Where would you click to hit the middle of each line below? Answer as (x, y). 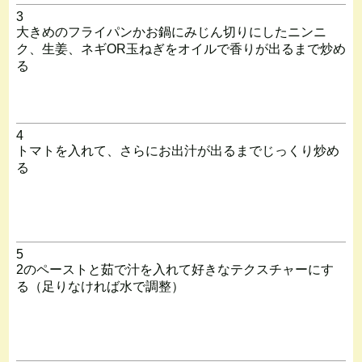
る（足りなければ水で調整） (100, 286)
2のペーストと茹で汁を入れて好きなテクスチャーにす (175, 269)
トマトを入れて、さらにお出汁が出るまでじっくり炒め (177, 150)
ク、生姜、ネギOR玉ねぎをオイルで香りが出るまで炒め (181, 48)
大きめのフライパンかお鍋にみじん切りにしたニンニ (171, 32)
